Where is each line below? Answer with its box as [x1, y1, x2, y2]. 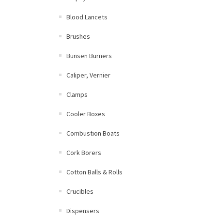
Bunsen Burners [66, 51, 112, 60]
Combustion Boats [66, 129, 120, 138]
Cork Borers [66, 148, 101, 157]
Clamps [66, 90, 88, 99]
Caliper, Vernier [66, 71, 110, 79]
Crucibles [66, 187, 93, 196]
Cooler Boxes [66, 109, 105, 118]
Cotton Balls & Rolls [66, 168, 123, 176]
